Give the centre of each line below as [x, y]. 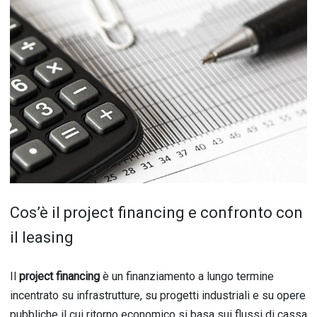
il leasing [42, 238]
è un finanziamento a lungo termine [187, 277]
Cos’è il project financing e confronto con [156, 213]
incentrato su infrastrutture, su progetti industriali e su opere [158, 296]
